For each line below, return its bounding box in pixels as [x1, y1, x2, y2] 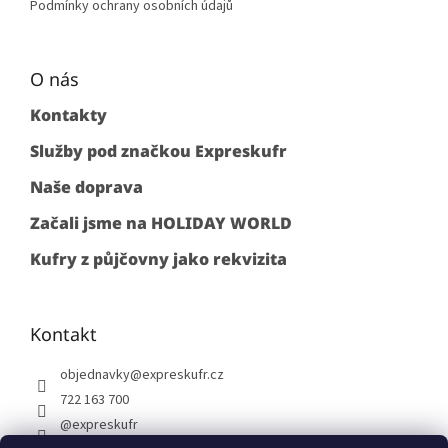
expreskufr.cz [142, 365, 224, 386]
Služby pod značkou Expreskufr [30, 140, 287, 163]
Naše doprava [30, 176, 143, 199]
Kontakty [30, 104, 107, 127]
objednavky [60, 365, 130, 386]
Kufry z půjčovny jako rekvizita [30, 248, 287, 271]
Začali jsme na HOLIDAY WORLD [30, 212, 292, 235]
